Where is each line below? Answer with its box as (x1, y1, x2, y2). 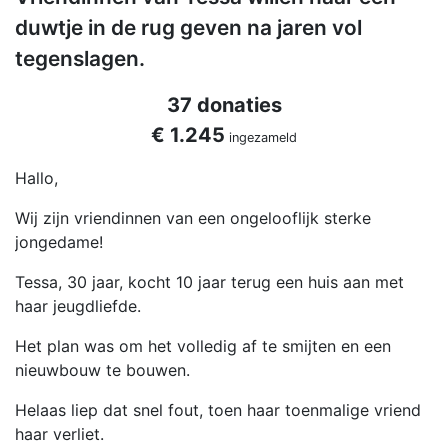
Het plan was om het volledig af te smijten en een (15, 336, 391, 357)
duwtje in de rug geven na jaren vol (15, 15, 362, 41)
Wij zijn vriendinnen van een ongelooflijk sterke (15, 208, 371, 229)
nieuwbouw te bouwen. (15, 360, 190, 381)
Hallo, (15, 168, 58, 189)
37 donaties (166, 93, 282, 118)
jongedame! (15, 232, 103, 253)
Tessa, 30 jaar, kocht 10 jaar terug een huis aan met (15, 272, 404, 293)
